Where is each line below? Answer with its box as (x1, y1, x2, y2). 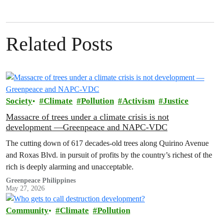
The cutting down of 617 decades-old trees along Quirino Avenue (6, 138, 209, 148)
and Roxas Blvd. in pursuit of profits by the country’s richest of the (6, 150, 212, 160)
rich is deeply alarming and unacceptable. (6, 162, 134, 171)
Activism (122, 96, 155, 106)
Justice (163, 96, 189, 106)
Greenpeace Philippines (6, 177, 76, 184)
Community (6, 206, 49, 216)
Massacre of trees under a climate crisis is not (6, 112, 169, 122)
